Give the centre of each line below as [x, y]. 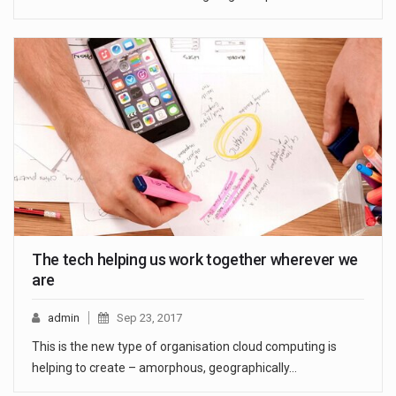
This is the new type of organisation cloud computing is [184, 347]
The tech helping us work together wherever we [195, 260]
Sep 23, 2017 [149, 318]
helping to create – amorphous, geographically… [164, 368]
